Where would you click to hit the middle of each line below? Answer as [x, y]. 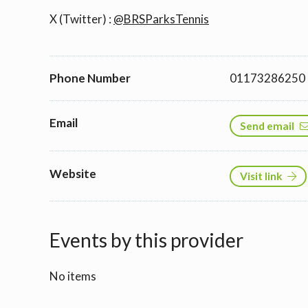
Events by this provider [146, 240]
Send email [267, 125]
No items [73, 276]
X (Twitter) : [81, 19]
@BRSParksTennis [161, 19]
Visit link [261, 176]
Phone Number [90, 78]
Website [73, 173]
